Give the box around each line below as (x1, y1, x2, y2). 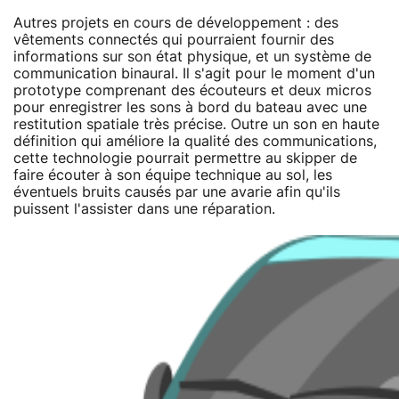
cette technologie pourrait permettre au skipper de (13, 151, 357, 166)
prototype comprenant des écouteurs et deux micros (13, 83, 371, 98)
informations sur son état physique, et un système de (13, 49, 371, 64)
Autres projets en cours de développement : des (13, 15, 338, 30)
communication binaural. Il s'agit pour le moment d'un (13, 66, 375, 81)
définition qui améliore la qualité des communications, (13, 134, 377, 149)
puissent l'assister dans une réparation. (13, 201, 275, 216)
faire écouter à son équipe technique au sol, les (13, 167, 332, 183)
